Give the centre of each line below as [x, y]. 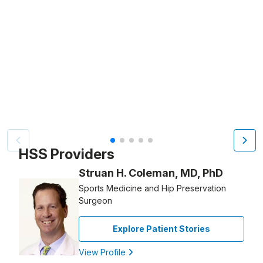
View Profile [103, 252]
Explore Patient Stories [161, 229]
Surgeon [95, 200]
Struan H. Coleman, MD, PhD [151, 173]
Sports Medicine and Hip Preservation [152, 188]
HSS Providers [67, 154]
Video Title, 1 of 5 [43, 136]
